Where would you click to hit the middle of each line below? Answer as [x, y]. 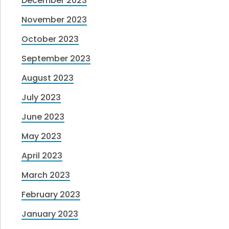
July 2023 [41, 98]
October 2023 [50, 39]
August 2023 [48, 78]
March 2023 [46, 175]
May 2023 [42, 136]
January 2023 [50, 214]
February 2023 [51, 195]
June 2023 [43, 117]
